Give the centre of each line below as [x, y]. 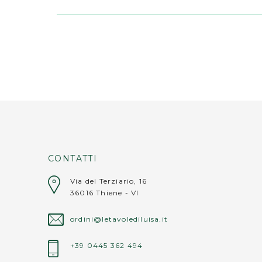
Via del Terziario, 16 [108, 181]
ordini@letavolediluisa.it [119, 219]
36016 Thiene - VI [104, 192]
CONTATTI [73, 158]
